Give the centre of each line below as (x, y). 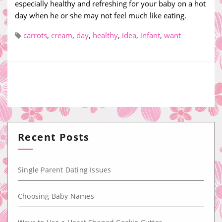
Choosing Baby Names (56, 196)
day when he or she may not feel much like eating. (101, 15)
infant (150, 35)
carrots (35, 35)
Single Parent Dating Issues (65, 170)
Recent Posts (54, 137)
